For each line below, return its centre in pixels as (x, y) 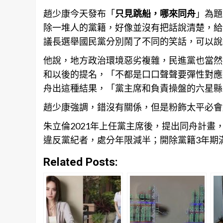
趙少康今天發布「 (79, 14)
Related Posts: (81, 162)
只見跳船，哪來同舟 (155, 14)
